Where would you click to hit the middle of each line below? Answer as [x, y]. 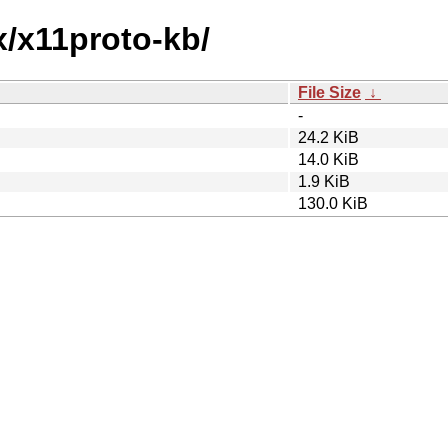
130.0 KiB [333, 203]
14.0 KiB [328, 159]
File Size [329, 92]
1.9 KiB [324, 181]
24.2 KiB [328, 137]
